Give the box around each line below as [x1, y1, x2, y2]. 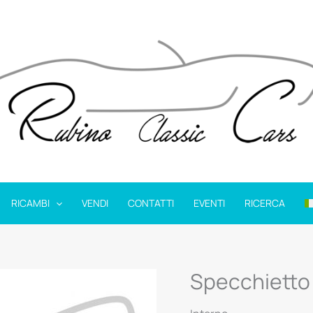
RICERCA [245, 196, 286, 210]
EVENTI [194, 196, 226, 210]
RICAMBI [10, 196, 50, 210]
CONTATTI [128, 196, 175, 210]
